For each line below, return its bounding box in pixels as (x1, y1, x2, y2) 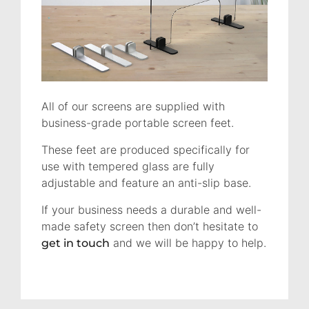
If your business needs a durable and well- (41, 202, 261, 217)
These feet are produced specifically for (41, 142, 250, 157)
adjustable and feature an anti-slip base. (41, 175, 251, 190)
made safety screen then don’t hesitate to (41, 219, 258, 233)
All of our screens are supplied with (41, 99, 225, 113)
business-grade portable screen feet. (41, 115, 234, 130)
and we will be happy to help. (110, 235, 266, 250)
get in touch (41, 236, 110, 250)
